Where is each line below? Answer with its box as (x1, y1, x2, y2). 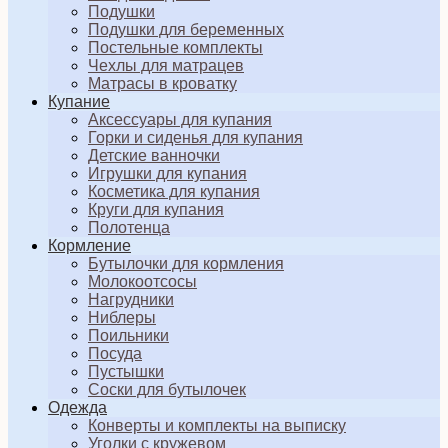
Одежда (48, 399, 107, 416)
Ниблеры (88, 309, 156, 326)
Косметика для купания (88, 183, 260, 200)
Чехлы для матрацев (88, 57, 244, 74)
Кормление (48, 237, 131, 254)
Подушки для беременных (88, 21, 284, 38)
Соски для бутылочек (88, 381, 246, 398)
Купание (48, 93, 110, 110)
